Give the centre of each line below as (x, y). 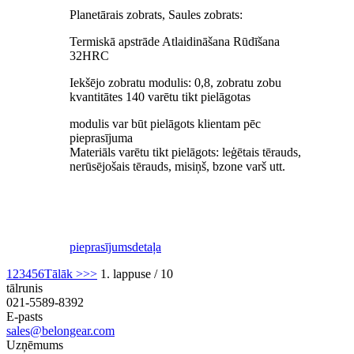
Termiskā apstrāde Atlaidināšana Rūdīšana (175, 42)
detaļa (147, 247)
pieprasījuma (101, 138)
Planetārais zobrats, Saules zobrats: (156, 15)
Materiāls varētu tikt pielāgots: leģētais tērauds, (185, 153)
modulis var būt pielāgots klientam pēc (165, 124)
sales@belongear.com (60, 331)
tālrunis (24, 288)
